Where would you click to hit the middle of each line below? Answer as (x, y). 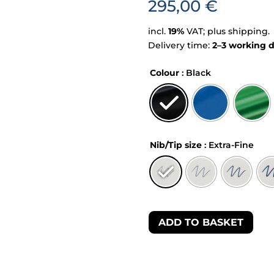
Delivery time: (180, 45)
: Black (196, 73)
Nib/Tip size (176, 145)
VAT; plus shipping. (227, 31)
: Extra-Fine (229, 145)
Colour (165, 73)
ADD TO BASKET (201, 222)
